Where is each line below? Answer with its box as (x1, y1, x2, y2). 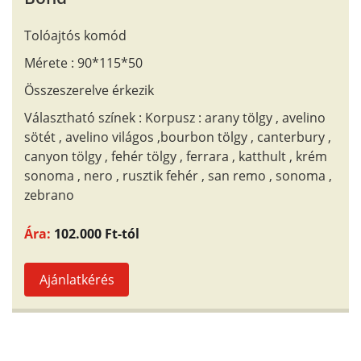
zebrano (24, 186, 74, 204)
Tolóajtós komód (24, 27, 127, 44)
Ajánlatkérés (39, 271, 114, 288)
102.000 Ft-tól (54, 225, 139, 243)
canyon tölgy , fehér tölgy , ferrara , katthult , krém (24, 147, 327, 165)
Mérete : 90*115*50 (24, 54, 143, 72)
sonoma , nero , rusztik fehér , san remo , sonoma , (24, 167, 332, 185)
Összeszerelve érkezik (24, 81, 154, 99)
